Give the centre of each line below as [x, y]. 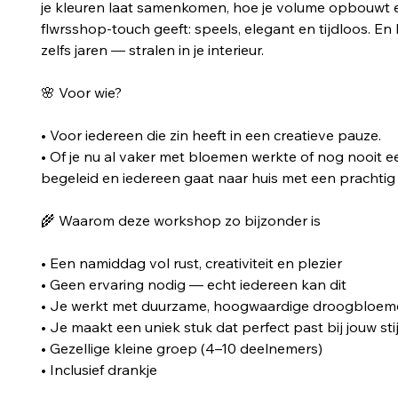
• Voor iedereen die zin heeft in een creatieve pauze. [211, 135]
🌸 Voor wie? [81, 92]
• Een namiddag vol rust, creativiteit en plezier [191, 263]
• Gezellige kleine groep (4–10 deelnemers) [181, 348]
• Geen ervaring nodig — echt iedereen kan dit [193, 284]
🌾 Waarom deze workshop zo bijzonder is [180, 220]
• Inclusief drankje [99, 369]
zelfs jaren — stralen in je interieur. [152, 49]
